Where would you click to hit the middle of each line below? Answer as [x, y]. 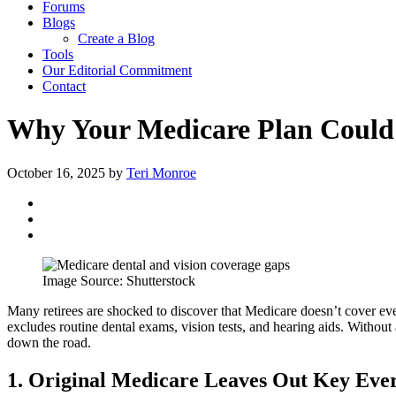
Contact [64, 86]
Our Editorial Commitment [117, 70]
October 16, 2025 [56, 172]
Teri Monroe [161, 172]
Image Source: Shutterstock [119, 280]
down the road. [49, 342]
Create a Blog [116, 38]
